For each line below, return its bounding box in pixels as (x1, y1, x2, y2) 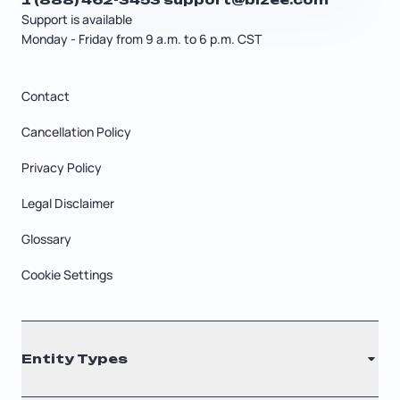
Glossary (21, 230, 71, 248)
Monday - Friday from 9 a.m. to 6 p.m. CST (21, 30, 262, 48)
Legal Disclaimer (21, 195, 114, 212)
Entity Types (21, 351, 128, 367)
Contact (21, 87, 70, 105)
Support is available (21, 11, 132, 29)
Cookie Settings (21, 266, 112, 284)
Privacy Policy (21, 159, 102, 177)
